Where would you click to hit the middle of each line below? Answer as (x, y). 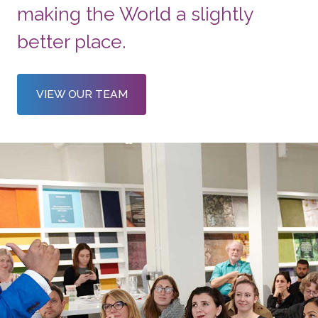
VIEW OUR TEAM (82, 94)
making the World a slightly (135, 13)
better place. (72, 41)
